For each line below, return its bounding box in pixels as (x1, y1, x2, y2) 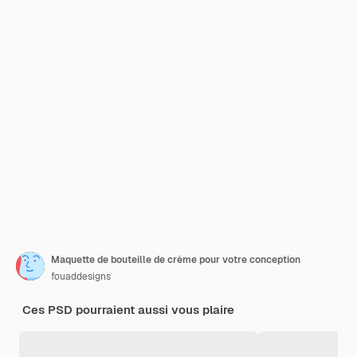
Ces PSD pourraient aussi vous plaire (22, 302, 234, 317)
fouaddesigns (51, 270, 111, 283)
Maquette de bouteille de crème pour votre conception (51, 253, 300, 266)
